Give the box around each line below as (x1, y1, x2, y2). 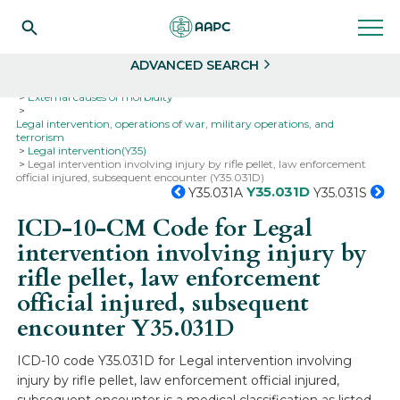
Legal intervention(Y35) (28, 144, 147, 157)
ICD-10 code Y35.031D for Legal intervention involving (17, 353, 353, 369)
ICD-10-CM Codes (148, 77, 240, 90)
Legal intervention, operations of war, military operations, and (16, 117, 335, 130)
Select (41, 5, 79, 19)
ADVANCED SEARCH (130, 57, 259, 73)
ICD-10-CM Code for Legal (17, 212, 313, 244)
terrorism (16, 130, 65, 144)
